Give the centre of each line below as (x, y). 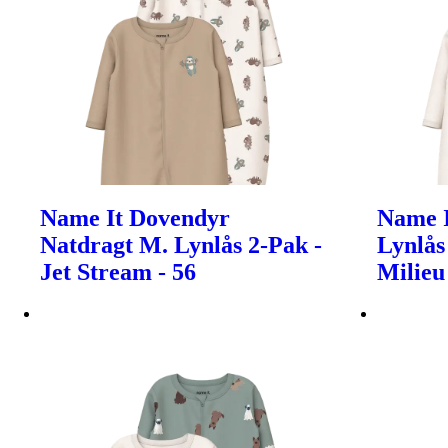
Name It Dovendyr (135, 218)
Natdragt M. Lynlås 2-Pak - (181, 245)
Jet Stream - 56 (118, 272)
